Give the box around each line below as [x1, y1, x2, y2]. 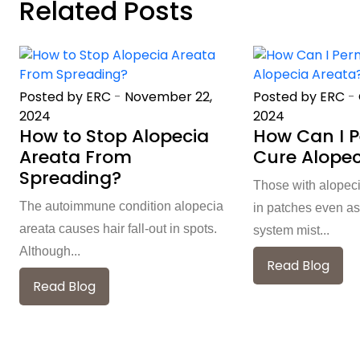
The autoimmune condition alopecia [19, 198, 223, 213]
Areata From [19, 144, 132, 170]
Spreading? [19, 165, 121, 190]
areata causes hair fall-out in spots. [19, 221, 217, 235]
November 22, [125, 87, 212, 106]
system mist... [252, 223, 329, 237]
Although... [19, 243, 80, 258]
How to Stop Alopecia [19, 123, 209, 149]
